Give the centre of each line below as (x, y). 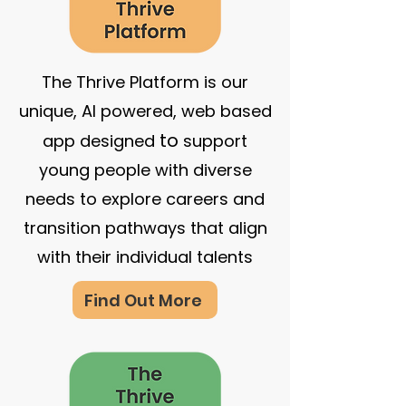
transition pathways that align (145, 228)
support (213, 141)
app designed (101, 141)
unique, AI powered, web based (145, 111)
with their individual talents (145, 257)
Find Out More (143, 300)
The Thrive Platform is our (145, 82)
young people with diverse (145, 170)
